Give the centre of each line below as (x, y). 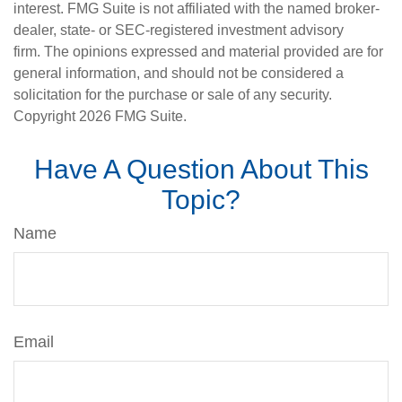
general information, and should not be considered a (179, 73)
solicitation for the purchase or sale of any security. (173, 95)
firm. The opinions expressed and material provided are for (198, 52)
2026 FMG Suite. (133, 116)
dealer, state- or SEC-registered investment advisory (179, 30)
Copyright (46, 116)
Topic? (201, 200)
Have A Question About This (201, 169)
